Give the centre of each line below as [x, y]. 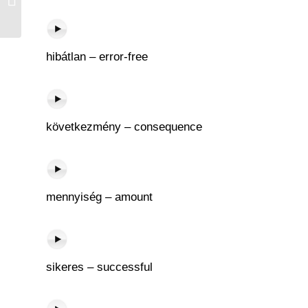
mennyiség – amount [99, 197]
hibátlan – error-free [97, 57]
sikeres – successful [99, 267]
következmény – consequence [124, 127]
